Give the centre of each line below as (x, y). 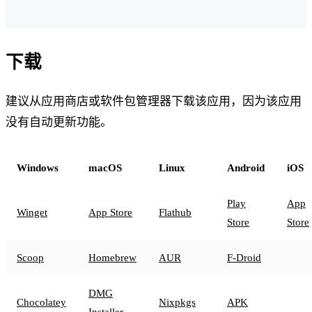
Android (246, 167)
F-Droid (244, 257)
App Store (110, 212)
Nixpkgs (177, 302)
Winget (32, 212)
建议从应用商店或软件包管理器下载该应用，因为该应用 (154, 101)
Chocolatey (41, 302)
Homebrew (112, 257)
